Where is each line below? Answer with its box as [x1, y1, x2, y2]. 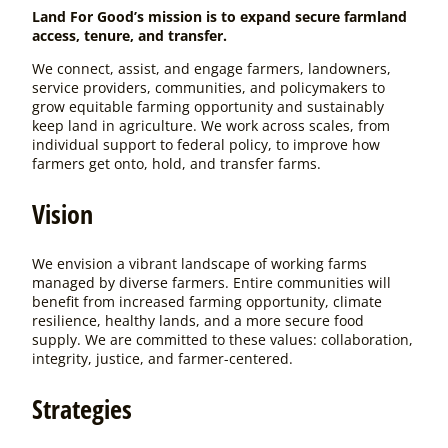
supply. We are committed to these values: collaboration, [32, 330, 413, 350]
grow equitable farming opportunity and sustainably [32, 96, 384, 116]
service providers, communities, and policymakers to [32, 77, 385, 97]
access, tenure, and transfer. [32, 25, 227, 45]
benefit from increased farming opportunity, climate [32, 292, 382, 312]
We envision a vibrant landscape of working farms [32, 254, 367, 274]
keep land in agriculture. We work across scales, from [32, 115, 390, 135]
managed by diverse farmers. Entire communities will [32, 273, 391, 293]
